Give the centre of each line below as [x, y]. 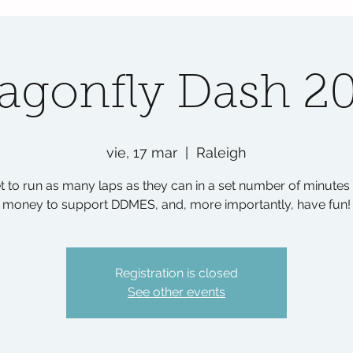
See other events [176, 292]
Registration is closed [176, 273]
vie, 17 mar [142, 152]
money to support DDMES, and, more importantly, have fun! [176, 204]
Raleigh [221, 152]
